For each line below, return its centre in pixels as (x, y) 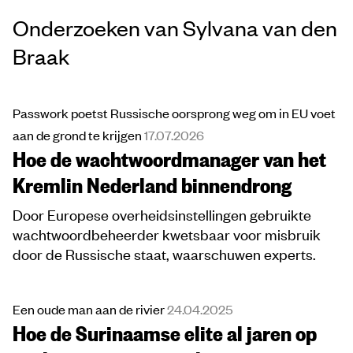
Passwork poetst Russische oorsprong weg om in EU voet (174, 113)
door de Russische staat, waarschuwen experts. (164, 254)
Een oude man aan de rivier (90, 309)
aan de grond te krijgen (78, 135)
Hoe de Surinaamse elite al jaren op (165, 333)
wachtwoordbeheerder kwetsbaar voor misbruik (167, 234)
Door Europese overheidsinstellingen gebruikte (162, 214)
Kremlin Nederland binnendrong (152, 185)
